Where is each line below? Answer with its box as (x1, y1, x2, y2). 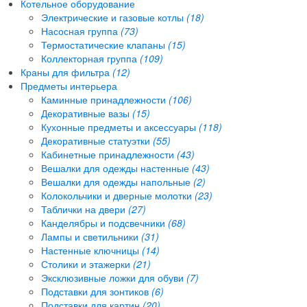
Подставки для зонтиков (41, 284, 151, 298)
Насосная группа (41, 23, 121, 38)
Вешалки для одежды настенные (41, 160, 192, 175)
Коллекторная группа (41, 51, 140, 65)
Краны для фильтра (21, 64, 112, 79)
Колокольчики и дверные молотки (41, 188, 195, 202)
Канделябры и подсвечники (41, 215, 168, 230)
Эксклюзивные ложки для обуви (41, 270, 186, 284)
